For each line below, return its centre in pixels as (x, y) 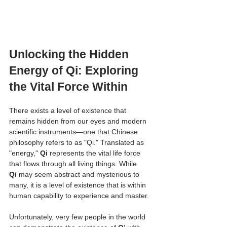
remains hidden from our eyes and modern (79, 121)
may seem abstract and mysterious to (79, 174)
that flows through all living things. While (74, 163)
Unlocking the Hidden (70, 54)
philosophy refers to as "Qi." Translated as (78, 142)
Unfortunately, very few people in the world (78, 217)
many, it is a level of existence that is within (79, 185)
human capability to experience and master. (79, 195)
